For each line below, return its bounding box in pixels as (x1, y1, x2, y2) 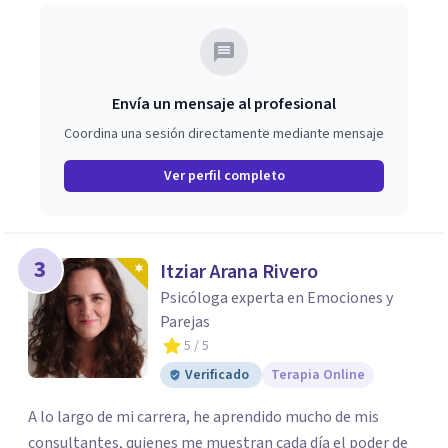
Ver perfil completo (163, 166, 285, 186)
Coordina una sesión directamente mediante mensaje (64, 124, 384, 144)
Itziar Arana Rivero (160, 258, 318, 286)
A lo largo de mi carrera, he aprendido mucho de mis (28, 406, 379, 428)
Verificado (185, 365, 249, 385)
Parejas (160, 311, 210, 333)
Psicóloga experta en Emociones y (160, 287, 393, 309)
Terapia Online (271, 365, 365, 385)
